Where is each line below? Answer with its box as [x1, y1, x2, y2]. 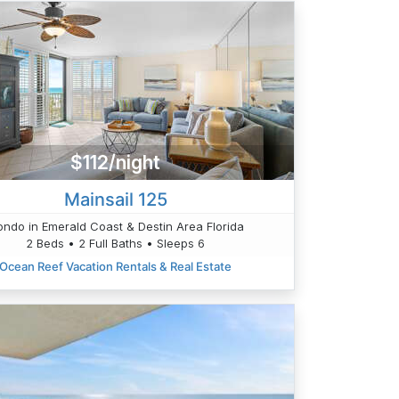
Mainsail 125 [63, 189, 167, 211]
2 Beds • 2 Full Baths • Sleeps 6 [26, 236, 206, 251]
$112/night [70, 151, 161, 174]
